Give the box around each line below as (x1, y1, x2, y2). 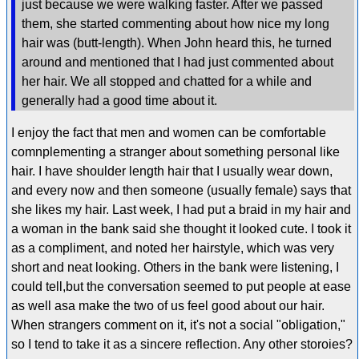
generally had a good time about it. (21, 94, 217, 108)
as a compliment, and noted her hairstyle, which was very (10, 241, 334, 256)
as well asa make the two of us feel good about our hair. (10, 299, 325, 313)
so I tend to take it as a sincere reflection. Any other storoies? (10, 337, 353, 352)
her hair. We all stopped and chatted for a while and (21, 75, 312, 89)
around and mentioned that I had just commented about (21, 55, 333, 70)
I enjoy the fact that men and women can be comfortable (10, 126, 326, 140)
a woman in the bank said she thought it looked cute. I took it (10, 222, 351, 236)
